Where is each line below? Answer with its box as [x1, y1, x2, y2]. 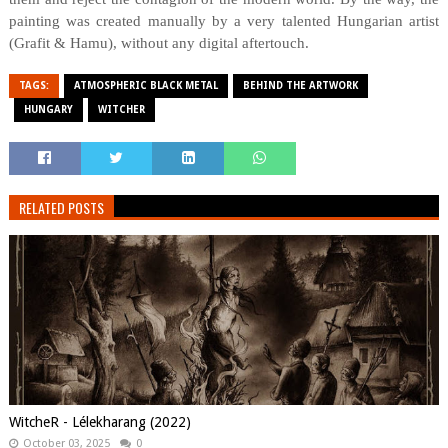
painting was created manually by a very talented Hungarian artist [8, 13, 440, 29]
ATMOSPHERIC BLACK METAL [73, 80, 218, 91]
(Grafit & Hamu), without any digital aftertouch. [8, 35, 309, 51]
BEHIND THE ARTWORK [242, 80, 358, 91]
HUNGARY [23, 104, 73, 115]
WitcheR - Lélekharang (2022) [8, 414, 191, 430]
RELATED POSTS [18, 197, 104, 218]
